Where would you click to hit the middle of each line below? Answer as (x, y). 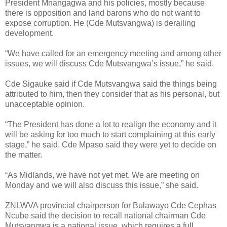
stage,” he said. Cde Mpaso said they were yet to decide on (111, 144)
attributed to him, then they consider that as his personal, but (112, 94)
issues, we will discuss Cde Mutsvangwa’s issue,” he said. (109, 63)
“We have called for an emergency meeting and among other (113, 53)
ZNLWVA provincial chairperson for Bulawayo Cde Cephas (111, 205)
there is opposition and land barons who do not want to (103, 13)
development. (29, 33)
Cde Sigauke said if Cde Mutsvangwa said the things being (111, 84)
